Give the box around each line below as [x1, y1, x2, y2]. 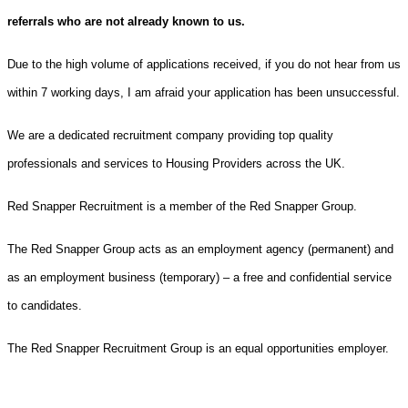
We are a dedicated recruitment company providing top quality [7, 127, 333, 142]
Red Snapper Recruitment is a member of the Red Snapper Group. [7, 199, 357, 213]
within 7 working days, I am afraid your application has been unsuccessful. [7, 85, 400, 99]
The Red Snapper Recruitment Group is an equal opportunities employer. [7, 341, 389, 355]
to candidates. [7, 298, 82, 312]
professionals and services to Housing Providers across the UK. [7, 156, 345, 170]
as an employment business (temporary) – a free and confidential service [7, 270, 392, 284]
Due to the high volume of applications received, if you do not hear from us [7, 56, 401, 71]
